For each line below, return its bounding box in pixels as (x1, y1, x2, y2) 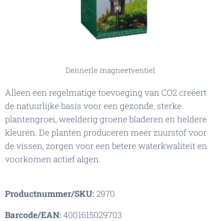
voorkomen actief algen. (5, 153, 103, 165)
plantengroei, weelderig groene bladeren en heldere (5, 113, 207, 125)
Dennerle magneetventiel (66, 65, 155, 75)
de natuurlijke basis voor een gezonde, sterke (5, 100, 182, 112)
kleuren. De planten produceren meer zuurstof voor (5, 127, 207, 139)
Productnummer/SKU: (5, 188, 94, 200)
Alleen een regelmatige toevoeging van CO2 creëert (5, 87, 207, 99)
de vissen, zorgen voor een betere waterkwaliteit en (5, 140, 207, 152)
